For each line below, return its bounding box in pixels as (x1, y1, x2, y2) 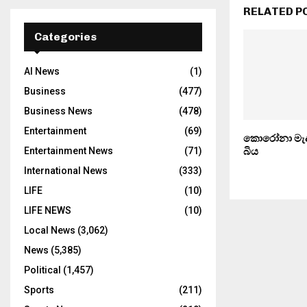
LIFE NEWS (24, 205, 71, 216)
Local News (24, 225, 75, 236)
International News (24, 165, 108, 176)
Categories (34, 30, 97, 43)
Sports (24, 284, 54, 295)
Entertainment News (24, 145, 113, 156)
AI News (24, 66, 60, 77)
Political (24, 265, 61, 275)
